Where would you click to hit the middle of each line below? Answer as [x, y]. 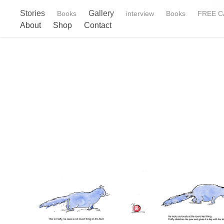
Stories [33, 13]
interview [140, 13]
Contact [98, 25]
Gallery [101, 13]
